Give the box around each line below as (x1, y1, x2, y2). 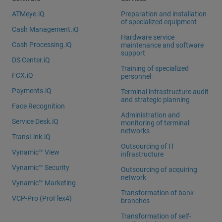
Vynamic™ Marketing (12, 179, 76, 187)
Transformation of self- (121, 212, 192, 221)
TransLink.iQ (12, 133, 51, 141)
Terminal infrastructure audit (121, 88, 209, 96)
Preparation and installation (121, 10, 207, 18)
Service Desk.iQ (12, 117, 59, 126)
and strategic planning (121, 96, 190, 104)
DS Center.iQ (12, 56, 51, 64)
